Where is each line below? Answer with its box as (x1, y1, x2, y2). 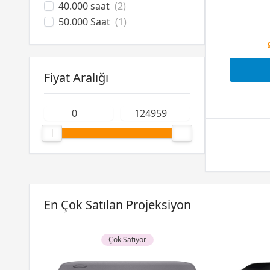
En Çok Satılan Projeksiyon (44, 196, 191, 213)
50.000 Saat (58, 15, 110, 28)
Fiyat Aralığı (44, 69, 108, 86)
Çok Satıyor (108, 234, 146, 245)
